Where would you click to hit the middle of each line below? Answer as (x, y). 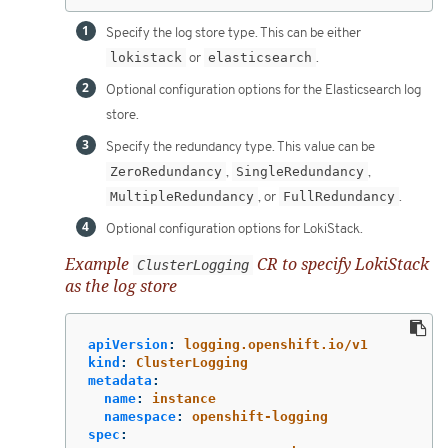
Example (99, 263)
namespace (140, 417)
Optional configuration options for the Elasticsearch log (263, 90)
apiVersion (128, 345)
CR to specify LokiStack (341, 263)
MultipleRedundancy (182, 197)
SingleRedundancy (300, 172)
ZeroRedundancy (166, 172)
